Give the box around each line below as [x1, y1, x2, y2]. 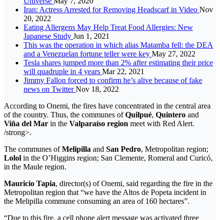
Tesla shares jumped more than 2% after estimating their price [24, 58, 213, 67]
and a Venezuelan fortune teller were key [24, 49, 152, 58]
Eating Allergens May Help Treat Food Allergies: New [24, 23, 193, 31]
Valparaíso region [69, 119, 128, 128]
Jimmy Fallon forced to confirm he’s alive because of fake [24, 76, 202, 84]
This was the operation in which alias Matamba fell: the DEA [24, 40, 213, 49]
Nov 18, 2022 [76, 84, 119, 93]
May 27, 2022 [152, 49, 195, 58]
